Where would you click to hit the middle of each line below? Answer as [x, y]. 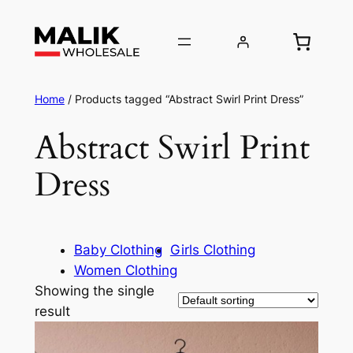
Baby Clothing [118, 249]
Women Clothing [125, 270]
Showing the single [94, 290]
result [52, 311]
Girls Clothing [212, 249]
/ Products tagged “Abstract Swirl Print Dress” [184, 99]
